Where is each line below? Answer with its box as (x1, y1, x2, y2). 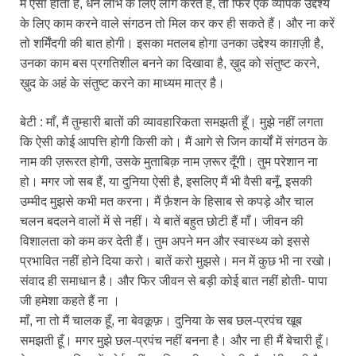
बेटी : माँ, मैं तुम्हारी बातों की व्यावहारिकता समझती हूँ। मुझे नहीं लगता (20, 115, 323, 130)
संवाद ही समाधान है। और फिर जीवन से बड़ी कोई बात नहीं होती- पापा (20, 274, 327, 288)
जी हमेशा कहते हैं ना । (20, 294, 120, 308)
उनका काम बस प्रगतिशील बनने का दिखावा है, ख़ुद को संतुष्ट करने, (20, 56, 319, 71)
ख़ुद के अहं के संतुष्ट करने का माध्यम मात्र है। (20, 76, 225, 91)
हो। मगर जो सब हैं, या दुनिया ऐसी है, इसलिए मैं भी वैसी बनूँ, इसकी (20, 175, 312, 189)
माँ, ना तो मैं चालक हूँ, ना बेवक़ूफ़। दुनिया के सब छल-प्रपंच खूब (20, 314, 302, 328)
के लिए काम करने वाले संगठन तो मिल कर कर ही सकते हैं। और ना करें (20, 17, 335, 31)
